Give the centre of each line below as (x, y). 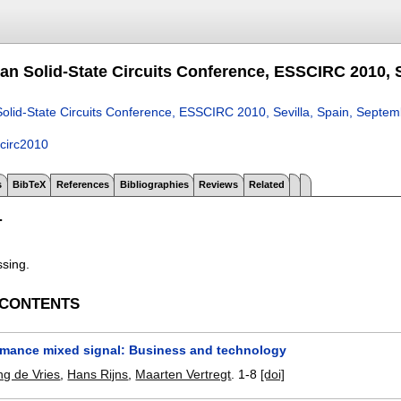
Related (267, 185)
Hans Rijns (98, 375)
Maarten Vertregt (183, 375)
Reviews (219, 185)
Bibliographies (154, 185)
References (82, 185)
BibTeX (29, 185)
